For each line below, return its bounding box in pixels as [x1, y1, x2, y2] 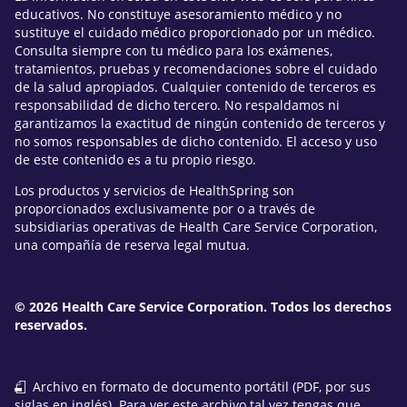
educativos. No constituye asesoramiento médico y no [15, 5, 342, 23]
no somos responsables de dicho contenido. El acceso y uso [15, 132, 377, 150]
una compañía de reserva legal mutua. [15, 235, 250, 253]
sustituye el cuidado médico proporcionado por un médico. [15, 23, 375, 41]
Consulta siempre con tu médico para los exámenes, [15, 41, 333, 59]
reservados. [15, 315, 87, 333]
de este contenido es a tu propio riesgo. [15, 150, 256, 168]
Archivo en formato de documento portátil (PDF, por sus [28, 377, 371, 395]
